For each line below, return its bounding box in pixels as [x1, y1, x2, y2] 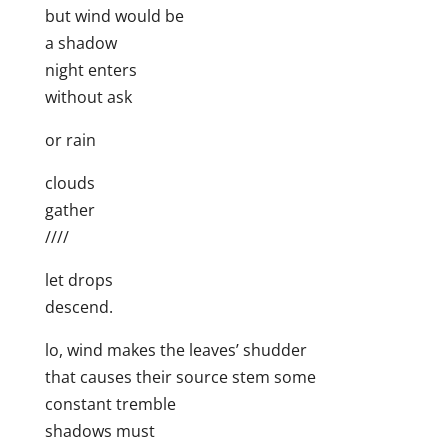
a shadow [44, 32, 117, 55]
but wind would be [44, 5, 184, 28]
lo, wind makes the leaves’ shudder [44, 339, 307, 362]
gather [44, 199, 95, 222]
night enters [44, 59, 137, 82]
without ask [44, 86, 132, 109]
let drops [44, 269, 113, 292]
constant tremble [44, 393, 176, 416]
